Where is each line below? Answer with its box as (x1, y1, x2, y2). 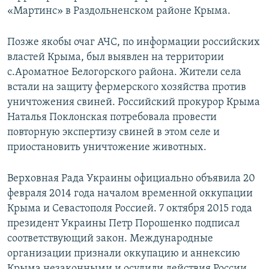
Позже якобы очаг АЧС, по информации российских (7, 37, 260, 49)
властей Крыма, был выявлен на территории (7, 52, 224, 64)
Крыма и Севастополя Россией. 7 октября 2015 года (7, 203, 252, 215)
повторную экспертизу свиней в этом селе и (7, 127, 220, 139)
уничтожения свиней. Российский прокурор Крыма (7, 97, 260, 109)
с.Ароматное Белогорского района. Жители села (7, 67, 241, 79)
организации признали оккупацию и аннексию (7, 248, 240, 260)
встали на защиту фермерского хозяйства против (7, 82, 246, 94)
